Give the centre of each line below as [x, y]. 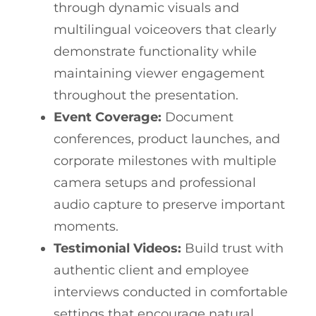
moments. [86, 227]
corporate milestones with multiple [165, 161]
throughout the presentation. [146, 96]
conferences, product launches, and [167, 139]
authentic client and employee [151, 271]
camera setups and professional [155, 183]
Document [197, 117]
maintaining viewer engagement [159, 74]
